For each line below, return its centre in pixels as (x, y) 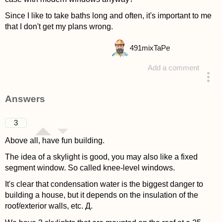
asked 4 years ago (150, 87)
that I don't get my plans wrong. (59, 27)
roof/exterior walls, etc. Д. (49, 206)
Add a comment (174, 68)
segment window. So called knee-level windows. (90, 168)
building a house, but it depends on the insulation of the (101, 195)
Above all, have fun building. (55, 140)
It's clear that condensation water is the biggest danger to (104, 184)
